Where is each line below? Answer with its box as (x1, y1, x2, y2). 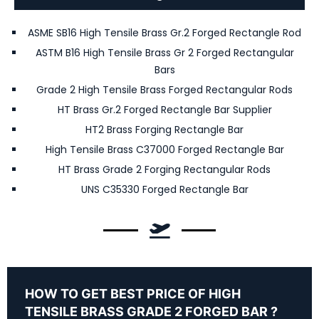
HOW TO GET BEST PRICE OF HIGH (25, 286, 241, 302)
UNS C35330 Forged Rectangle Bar (80, 182, 249, 197)
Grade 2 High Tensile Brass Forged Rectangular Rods (36, 83, 293, 98)
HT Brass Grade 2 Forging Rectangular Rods (58, 162, 271, 177)
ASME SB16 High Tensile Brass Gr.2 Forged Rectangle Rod (28, 26, 301, 41)
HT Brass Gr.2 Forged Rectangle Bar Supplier (57, 103, 272, 117)
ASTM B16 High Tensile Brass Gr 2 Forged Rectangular (35, 46, 294, 61)
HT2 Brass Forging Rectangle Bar (85, 122, 244, 137)
